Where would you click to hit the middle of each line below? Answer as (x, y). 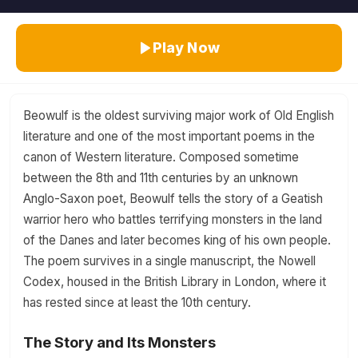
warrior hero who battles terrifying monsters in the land (173, 219)
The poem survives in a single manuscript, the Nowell (169, 261)
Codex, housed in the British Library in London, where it (175, 282)
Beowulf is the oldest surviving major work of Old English (179, 115)
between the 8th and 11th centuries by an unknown (161, 178)
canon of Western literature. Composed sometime (161, 157)
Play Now (186, 48)
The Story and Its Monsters (119, 342)
